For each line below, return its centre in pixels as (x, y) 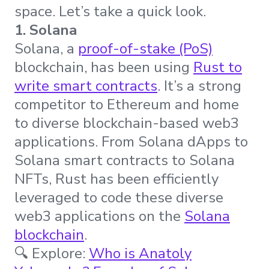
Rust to (218, 68)
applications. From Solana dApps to (131, 142)
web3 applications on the (99, 216)
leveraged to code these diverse (119, 198)
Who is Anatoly (140, 254)
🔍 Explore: (52, 254)
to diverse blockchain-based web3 (127, 123)
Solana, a (46, 49)
